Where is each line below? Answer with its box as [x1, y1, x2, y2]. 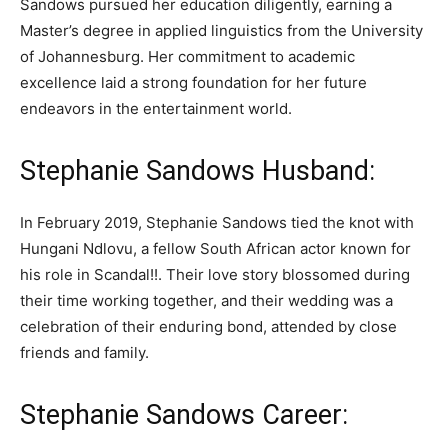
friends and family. [20, 343, 149, 362]
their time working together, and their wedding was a [20, 291, 393, 310]
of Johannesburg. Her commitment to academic [20, 47, 355, 66]
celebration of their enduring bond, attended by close [20, 317, 397, 336]
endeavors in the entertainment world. [20, 99, 292, 118]
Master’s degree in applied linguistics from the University [20, 21, 423, 40]
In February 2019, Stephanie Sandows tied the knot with [20, 213, 414, 232]
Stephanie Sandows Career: [20, 399, 348, 431]
